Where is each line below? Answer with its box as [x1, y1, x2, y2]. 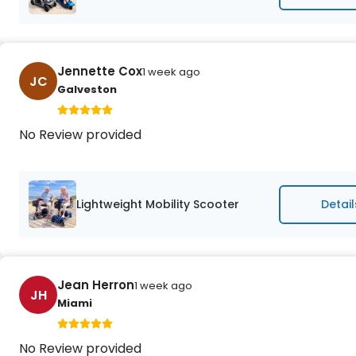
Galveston [57, 82, 117, 97]
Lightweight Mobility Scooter [76, 195, 239, 212]
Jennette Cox [57, 63, 142, 79]
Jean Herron [57, 277, 134, 293]
